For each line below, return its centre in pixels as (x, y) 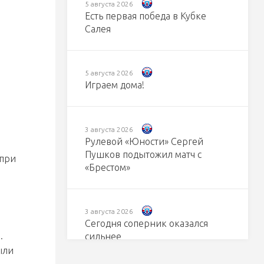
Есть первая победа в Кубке (145, 16)
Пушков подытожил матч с (143, 154)
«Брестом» (107, 167)
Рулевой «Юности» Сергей (144, 141)
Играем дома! (114, 85)
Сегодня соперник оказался (146, 224)
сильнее (103, 237)
